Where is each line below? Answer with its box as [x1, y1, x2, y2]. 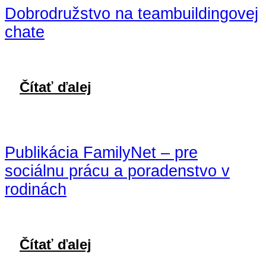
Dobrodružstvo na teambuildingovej [5, 5, 258, 23]
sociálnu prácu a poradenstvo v [5, 161, 230, 180]
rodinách [5, 180, 66, 198]
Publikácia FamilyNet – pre [5, 143, 198, 161]
